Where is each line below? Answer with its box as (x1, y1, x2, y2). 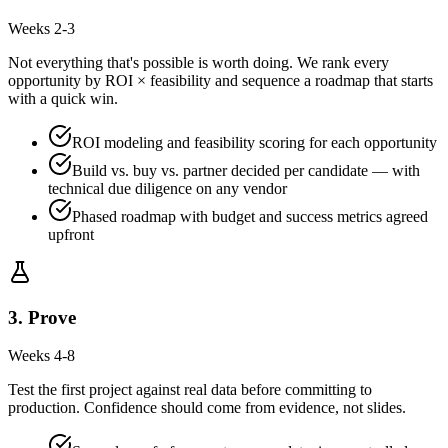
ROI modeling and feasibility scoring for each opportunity (72, 134, 437, 152)
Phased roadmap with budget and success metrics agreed (72, 208, 428, 226)
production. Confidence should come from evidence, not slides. (8, 399, 406, 417)
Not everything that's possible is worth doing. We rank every (8, 54, 389, 72)
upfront (48, 226, 94, 244)
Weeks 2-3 (8, 20, 75, 38)
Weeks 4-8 (8, 347, 75, 365)
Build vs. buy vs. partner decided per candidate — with (72, 162, 420, 180)
